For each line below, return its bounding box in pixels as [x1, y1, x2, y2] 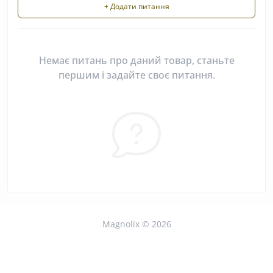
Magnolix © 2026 [102, 218, 171, 230]
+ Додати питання [104, 1, 169, 12]
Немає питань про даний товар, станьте [38, 54, 235, 67]
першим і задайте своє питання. [58, 68, 215, 82]
